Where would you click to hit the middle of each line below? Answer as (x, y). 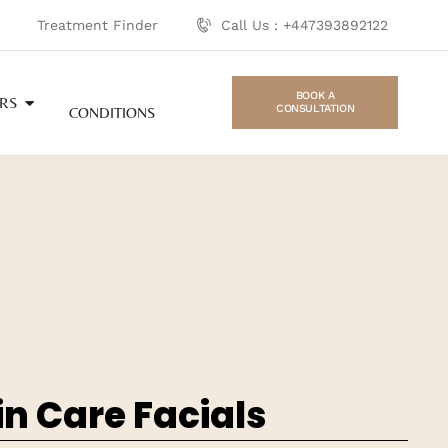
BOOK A (315, 96)
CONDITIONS (111, 113)
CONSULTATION (315, 109)
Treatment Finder (98, 24)
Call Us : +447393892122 (305, 24)
